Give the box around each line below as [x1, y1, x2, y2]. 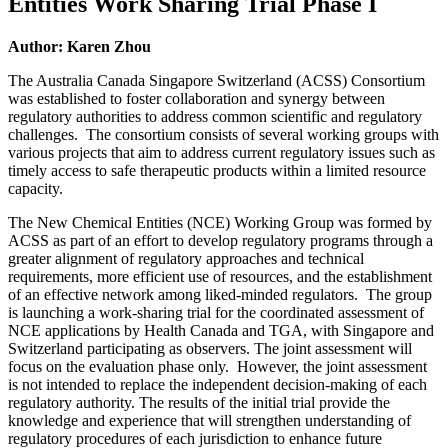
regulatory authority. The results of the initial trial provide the [8, 393, 390, 411]
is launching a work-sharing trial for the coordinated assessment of [8, 303, 424, 321]
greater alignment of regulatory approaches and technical [8, 249, 364, 267]
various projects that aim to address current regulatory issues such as [8, 143, 435, 161]
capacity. [8, 179, 67, 197]
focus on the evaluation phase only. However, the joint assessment [8, 357, 427, 375]
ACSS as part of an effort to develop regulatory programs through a [8, 231, 433, 249]
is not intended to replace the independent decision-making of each [8, 375, 427, 393]
